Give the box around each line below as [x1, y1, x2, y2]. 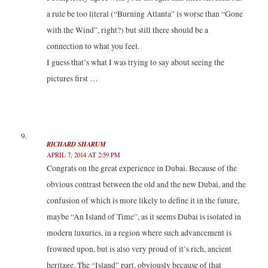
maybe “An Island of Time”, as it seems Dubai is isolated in [46, 211, 241, 222]
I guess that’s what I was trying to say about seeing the [46, 57, 224, 68]
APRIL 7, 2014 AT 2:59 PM [46, 150, 120, 159]
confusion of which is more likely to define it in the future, [46, 194, 239, 206]
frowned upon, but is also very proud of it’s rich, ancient [46, 243, 232, 254]
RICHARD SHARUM [46, 139, 106, 149]
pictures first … [46, 73, 98, 84]
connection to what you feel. [46, 41, 139, 52]
